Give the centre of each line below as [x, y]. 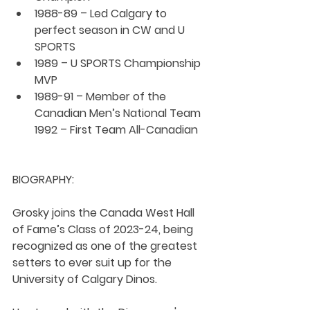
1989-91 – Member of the [102, 97]
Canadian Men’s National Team [118, 113]
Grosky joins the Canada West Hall [105, 213]
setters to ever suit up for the [93, 263]
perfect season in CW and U [111, 30]
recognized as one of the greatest [106, 246]
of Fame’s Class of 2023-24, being [104, 230]
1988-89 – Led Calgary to [102, 14]
